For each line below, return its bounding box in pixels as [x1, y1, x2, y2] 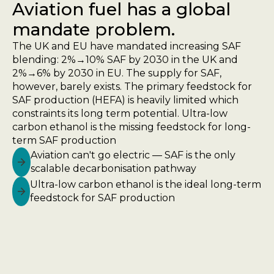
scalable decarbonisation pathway [30, 162, 196, 174]
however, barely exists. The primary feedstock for [12, 80, 252, 92]
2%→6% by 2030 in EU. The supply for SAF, [12, 67, 221, 79]
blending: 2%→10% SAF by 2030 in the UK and [12, 53, 238, 65]
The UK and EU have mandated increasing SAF [12, 40, 241, 52]
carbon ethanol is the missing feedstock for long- [12, 120, 251, 133]
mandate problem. [12, 18, 175, 40]
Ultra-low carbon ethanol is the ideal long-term [30, 178, 262, 190]
